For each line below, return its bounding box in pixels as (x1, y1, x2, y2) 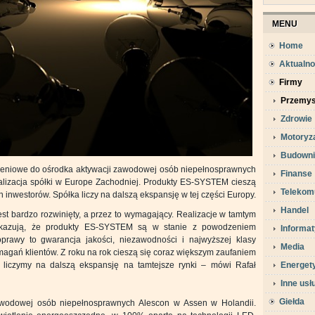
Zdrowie (281, 114, 312, 124)
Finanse (281, 169, 312, 179)
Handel (281, 205, 309, 215)
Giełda (279, 297, 304, 307)
